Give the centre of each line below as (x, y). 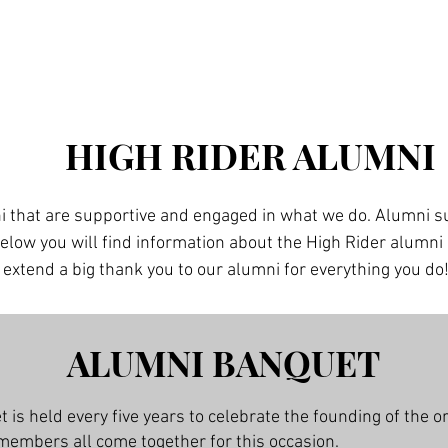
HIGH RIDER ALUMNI (250, 155)
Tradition (323, 48)
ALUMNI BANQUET (223, 362)
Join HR (225, 48)
